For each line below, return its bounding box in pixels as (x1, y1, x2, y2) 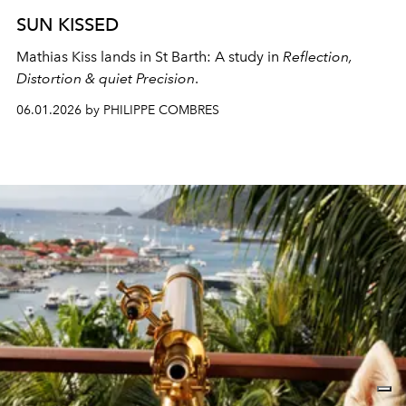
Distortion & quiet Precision (16, 69, 195, 87)
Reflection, (283, 47, 353, 65)
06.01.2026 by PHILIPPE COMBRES (16, 101, 219, 118)
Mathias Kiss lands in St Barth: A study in (16, 47, 283, 65)
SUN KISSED (16, 13, 120, 35)
